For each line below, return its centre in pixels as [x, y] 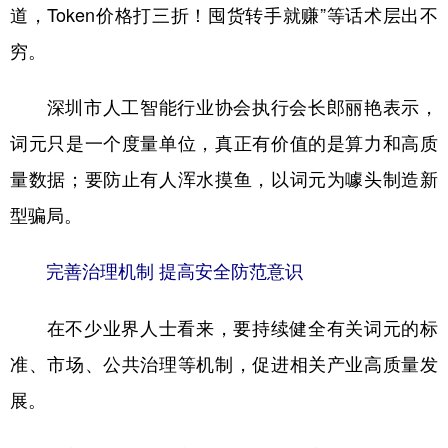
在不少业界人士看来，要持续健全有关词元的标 [224, 327]
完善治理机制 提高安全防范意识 [156, 271]
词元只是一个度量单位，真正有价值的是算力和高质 [224, 142]
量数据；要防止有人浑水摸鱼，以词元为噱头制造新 [224, 178]
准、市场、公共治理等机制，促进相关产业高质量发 [224, 363]
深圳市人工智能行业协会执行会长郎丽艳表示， [224, 106]
